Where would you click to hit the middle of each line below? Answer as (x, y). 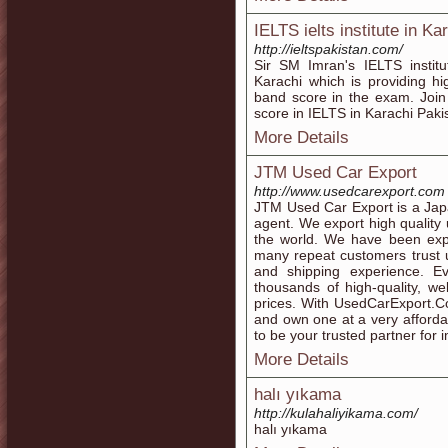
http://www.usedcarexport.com (349, 191)
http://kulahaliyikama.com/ (336, 413)
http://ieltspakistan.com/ (328, 49)
